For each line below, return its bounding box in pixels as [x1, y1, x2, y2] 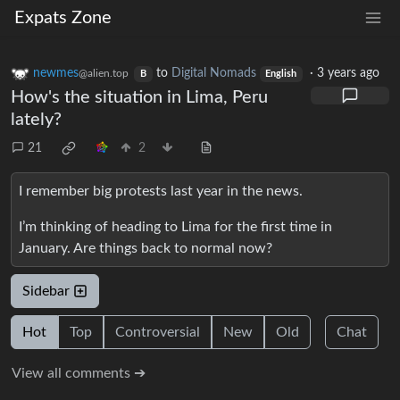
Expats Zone [14, 9, 112, 27]
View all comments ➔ [12, 366, 146, 381]
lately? [11, 111, 62, 129]
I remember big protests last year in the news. [19, 184, 303, 199]
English [265, 70, 297, 79]
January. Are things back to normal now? [19, 241, 272, 256]
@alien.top [79, 68, 129, 79]
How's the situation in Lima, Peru [11, 88, 268, 107]
